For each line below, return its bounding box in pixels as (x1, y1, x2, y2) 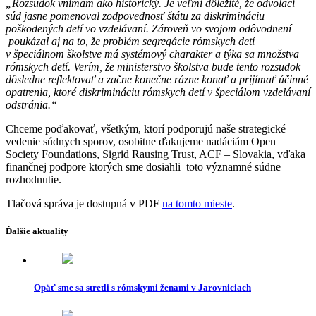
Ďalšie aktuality (6, 226, 68, 237)
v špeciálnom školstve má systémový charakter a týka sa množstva (6, 47, 299, 60)
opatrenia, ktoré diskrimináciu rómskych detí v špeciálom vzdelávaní (6, 85, 310, 98)
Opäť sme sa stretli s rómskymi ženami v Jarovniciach (34, 282, 251, 293)
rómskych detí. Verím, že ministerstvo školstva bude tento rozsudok (6, 60, 300, 73)
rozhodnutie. (6, 173, 61, 186)
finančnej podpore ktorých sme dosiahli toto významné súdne (6, 160, 281, 173)
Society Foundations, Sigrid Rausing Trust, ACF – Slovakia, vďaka (6, 147, 305, 160)
